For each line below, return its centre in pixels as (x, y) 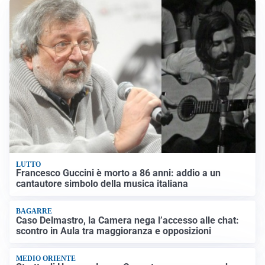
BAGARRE (34, 211)
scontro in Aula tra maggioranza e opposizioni (114, 231)
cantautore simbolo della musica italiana (102, 183)
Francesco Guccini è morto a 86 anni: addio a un (119, 173)
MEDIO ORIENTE (46, 259)
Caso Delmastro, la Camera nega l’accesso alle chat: (128, 220)
